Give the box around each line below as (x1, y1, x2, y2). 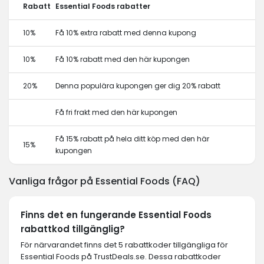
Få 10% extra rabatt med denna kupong (55, 28, 196, 38)
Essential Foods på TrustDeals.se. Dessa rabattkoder (21, 251, 221, 262)
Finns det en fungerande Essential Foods (21, 209, 212, 221)
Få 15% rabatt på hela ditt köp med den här (55, 134, 209, 144)
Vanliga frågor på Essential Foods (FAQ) (9, 174, 200, 188)
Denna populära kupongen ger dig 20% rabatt (55, 81, 220, 91)
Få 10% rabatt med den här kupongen (55, 54, 190, 64)
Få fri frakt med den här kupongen (55, 107, 177, 117)
